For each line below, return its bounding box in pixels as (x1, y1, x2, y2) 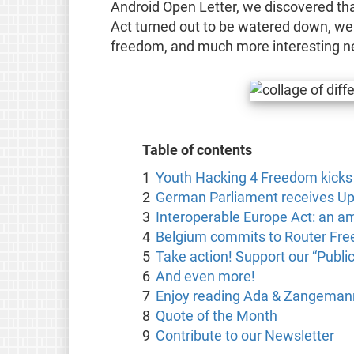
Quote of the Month (156, 307, 278, 324)
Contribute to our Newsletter (156, 327, 335, 344)
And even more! (156, 268, 256, 284)
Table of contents (141, 141, 252, 158)
